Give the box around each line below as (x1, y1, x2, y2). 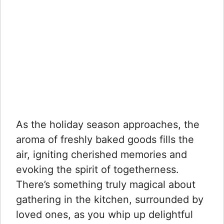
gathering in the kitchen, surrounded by (16, 193, 203, 206)
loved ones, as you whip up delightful (16, 208, 193, 221)
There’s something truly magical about (16, 178, 195, 191)
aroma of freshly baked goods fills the (16, 133, 194, 146)
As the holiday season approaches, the (16, 118, 199, 131)
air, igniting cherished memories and (16, 148, 187, 161)
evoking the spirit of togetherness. (16, 163, 179, 176)
